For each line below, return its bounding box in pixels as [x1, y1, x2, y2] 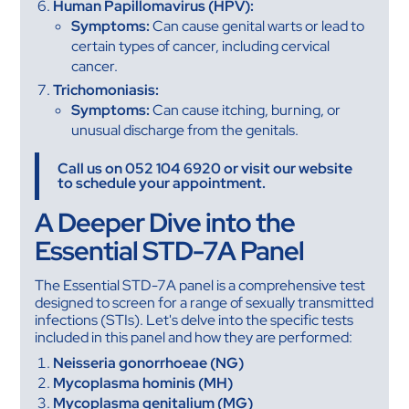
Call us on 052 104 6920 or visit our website [58, 158, 353, 178]
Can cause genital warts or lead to [150, 16, 365, 37]
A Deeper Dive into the [35, 204, 296, 240]
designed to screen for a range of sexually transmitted [35, 292, 374, 312]
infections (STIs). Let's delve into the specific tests [35, 309, 354, 330]
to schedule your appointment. [58, 173, 267, 193]
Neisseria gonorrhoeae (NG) [53, 352, 245, 372]
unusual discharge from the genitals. [71, 120, 299, 140]
